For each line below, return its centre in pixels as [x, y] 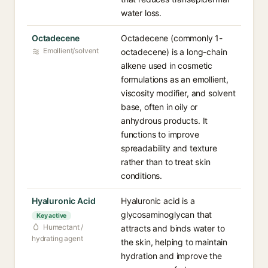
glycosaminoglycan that [167, 214]
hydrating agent [57, 238]
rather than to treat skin [166, 162]
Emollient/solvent [71, 51]
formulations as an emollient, [175, 79]
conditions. [142, 176]
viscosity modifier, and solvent [178, 93]
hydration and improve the [171, 256]
